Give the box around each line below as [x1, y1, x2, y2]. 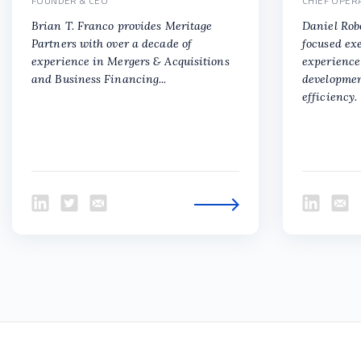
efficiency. [302, 89, 358, 105]
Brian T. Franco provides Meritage [31, 19, 213, 34]
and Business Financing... [31, 72, 167, 87]
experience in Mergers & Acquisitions [31, 54, 230, 69]
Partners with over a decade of [31, 36, 193, 52]
